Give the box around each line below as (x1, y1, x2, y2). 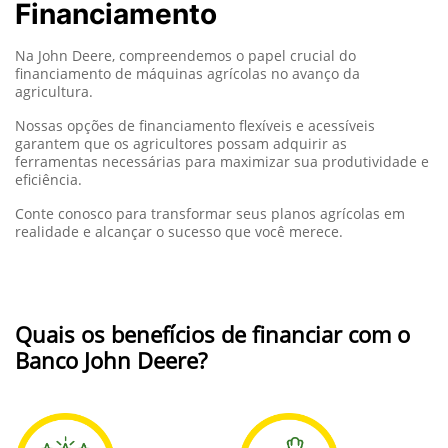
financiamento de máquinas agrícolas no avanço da (15, 63, 360, 83)
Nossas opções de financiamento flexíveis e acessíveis (15, 115, 375, 135)
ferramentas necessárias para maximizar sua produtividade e (15, 151, 429, 171)
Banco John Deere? (15, 344, 207, 375)
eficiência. (15, 169, 82, 189)
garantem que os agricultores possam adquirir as (15, 133, 347, 153)
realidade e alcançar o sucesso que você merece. (15, 221, 343, 241)
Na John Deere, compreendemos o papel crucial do (15, 45, 356, 65)
